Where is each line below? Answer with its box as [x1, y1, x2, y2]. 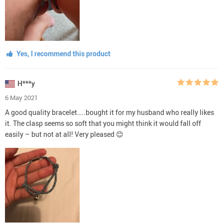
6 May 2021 [5, 93, 38, 102]
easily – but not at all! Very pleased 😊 [5, 129, 123, 139]
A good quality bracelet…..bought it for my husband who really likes [5, 107, 214, 117]
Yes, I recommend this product [14, 48, 111, 58]
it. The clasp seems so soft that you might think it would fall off [5, 118, 201, 128]
